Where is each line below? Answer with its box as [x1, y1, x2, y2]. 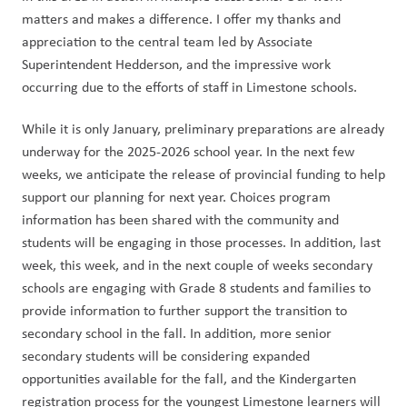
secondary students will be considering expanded [22, 346, 310, 365]
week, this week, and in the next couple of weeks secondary [22, 255, 372, 274]
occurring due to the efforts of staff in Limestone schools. [22, 77, 364, 96]
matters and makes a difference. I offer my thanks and [22, 9, 341, 28]
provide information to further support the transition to [22, 301, 347, 320]
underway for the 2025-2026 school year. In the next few [22, 142, 354, 161]
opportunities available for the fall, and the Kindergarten [22, 369, 356, 388]
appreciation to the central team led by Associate [22, 32, 313, 51]
